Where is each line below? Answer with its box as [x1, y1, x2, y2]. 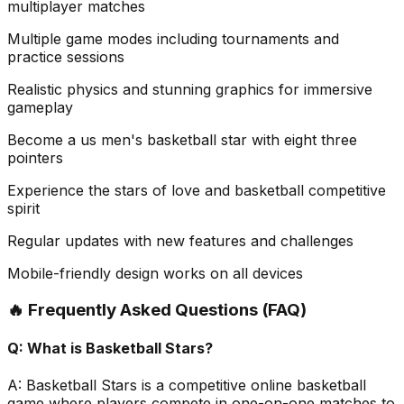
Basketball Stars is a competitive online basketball [26, 376, 366, 395]
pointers [7, 148, 63, 167]
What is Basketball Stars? [27, 338, 213, 357]
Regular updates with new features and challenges [7, 231, 353, 250]
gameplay [7, 97, 73, 116]
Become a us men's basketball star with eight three [7, 130, 357, 149]
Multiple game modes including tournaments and [7, 29, 339, 48]
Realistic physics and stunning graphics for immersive [7, 79, 372, 98]
